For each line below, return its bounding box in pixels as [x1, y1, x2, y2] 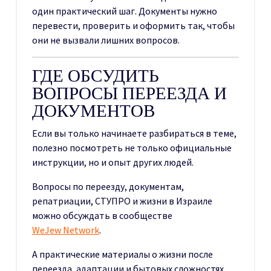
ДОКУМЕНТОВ [32, 100, 155, 120]
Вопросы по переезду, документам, [32, 180, 184, 192]
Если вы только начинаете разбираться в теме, [32, 126, 237, 139]
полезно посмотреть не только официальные [32, 141, 232, 154]
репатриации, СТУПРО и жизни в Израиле [32, 194, 212, 207]
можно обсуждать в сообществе [32, 209, 172, 221]
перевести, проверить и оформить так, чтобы [32, 19, 235, 31]
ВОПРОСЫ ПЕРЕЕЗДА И [32, 83, 227, 103]
